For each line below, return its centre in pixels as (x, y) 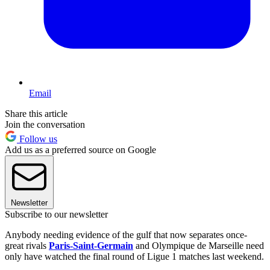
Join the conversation (45, 124)
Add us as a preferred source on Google (80, 149)
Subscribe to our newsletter (56, 214)
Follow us (37, 139)
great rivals (27, 245)
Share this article (36, 113)
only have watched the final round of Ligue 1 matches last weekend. (134, 256)
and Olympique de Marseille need (199, 245)
